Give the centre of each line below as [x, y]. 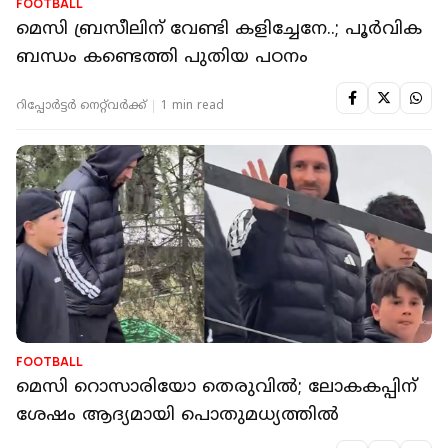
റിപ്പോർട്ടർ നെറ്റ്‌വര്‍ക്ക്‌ [81, 107]
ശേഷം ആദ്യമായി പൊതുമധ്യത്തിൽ [177, 415]
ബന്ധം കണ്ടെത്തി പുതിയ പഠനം [162, 58]
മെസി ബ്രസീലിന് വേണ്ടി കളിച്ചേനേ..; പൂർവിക [219, 30]
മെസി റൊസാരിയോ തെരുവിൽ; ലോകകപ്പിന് [216, 387]
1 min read [192, 107]
